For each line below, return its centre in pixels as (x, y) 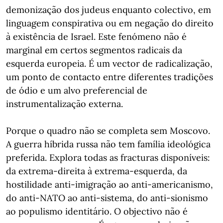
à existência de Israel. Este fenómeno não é (96, 37)
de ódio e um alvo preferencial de (77, 90)
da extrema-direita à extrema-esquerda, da (97, 171)
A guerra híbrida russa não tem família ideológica (108, 144)
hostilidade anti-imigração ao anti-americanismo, (110, 184)
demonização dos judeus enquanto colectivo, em (109, 10)
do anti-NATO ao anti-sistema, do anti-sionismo (107, 198)
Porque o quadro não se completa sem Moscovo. (108, 131)
